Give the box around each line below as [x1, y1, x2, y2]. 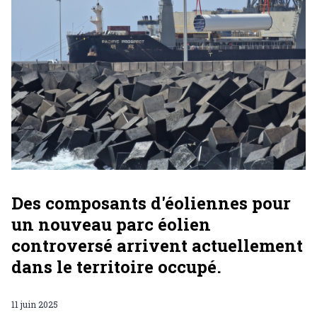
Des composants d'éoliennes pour [11, 192, 291, 214]
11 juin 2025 [11, 299, 58, 310]
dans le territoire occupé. [11, 255, 221, 278]
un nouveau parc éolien [11, 213, 211, 236]
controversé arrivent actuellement [11, 234, 303, 257]
